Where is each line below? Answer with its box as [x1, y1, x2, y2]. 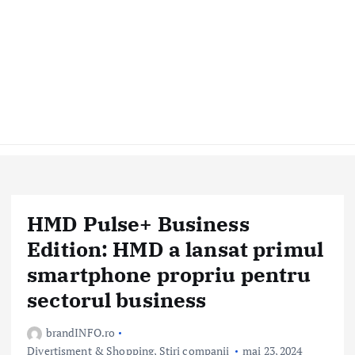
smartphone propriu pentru [27, 261, 311, 288]
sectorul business [27, 286, 207, 313]
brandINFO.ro [45, 325, 116, 341]
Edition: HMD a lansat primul [27, 235, 324, 262]
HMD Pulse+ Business [27, 210, 250, 237]
